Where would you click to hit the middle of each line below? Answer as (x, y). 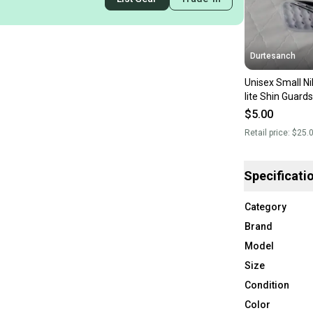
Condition (267, 285)
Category (265, 206)
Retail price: (268, 132)
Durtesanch (272, 56)
